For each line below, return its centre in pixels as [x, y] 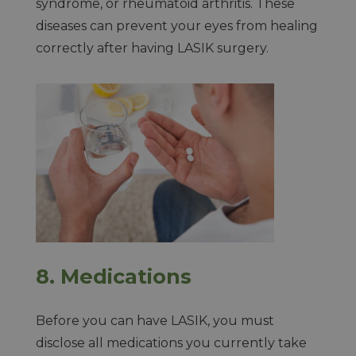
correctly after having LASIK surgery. [153, 48]
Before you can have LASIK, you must [155, 321]
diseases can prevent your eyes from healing [176, 26]
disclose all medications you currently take [171, 343]
